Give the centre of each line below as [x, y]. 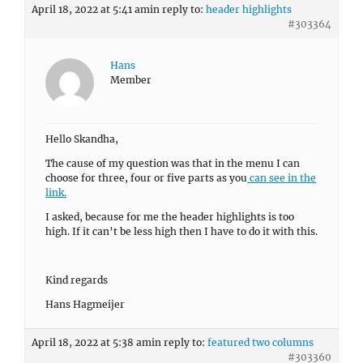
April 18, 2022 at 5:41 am [91, 9]
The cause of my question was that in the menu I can [173, 163]
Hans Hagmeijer [85, 304]
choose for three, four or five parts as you [146, 178]
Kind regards [77, 280]
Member [131, 80]
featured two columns [261, 342]
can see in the [282, 178]
